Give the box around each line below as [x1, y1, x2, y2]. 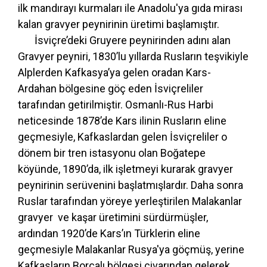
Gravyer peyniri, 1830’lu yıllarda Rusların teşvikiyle [18, 49, 249, 63]
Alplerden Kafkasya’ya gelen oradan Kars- [18, 66, 211, 79]
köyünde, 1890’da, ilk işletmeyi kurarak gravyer [18, 162, 233, 175]
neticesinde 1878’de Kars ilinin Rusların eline [18, 114, 226, 127]
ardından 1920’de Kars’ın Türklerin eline [18, 226, 200, 240]
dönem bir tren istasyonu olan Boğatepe [18, 146, 206, 159]
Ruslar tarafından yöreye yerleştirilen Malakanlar [18, 194, 242, 207]
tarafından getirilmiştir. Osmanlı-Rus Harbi [18, 98, 213, 111]
